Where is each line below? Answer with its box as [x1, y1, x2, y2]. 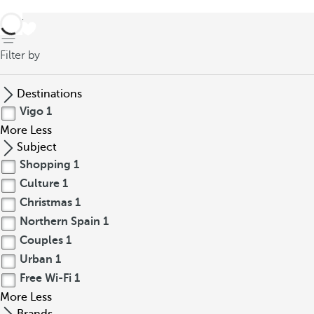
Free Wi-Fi [17, 272, 74, 285]
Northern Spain [17, 215, 103, 228]
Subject [17, 141, 57, 153]
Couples [17, 234, 66, 247]
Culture [17, 177, 62, 190]
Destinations [17, 88, 82, 100]
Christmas [17, 196, 75, 209]
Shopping [17, 158, 74, 171]
